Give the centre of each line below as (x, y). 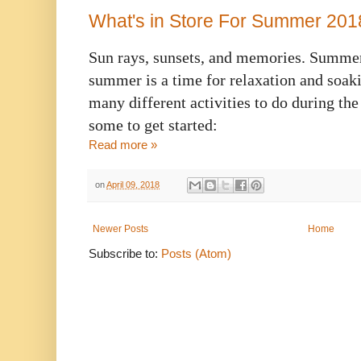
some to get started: (153, 124)
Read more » (123, 144)
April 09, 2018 (133, 184)
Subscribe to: (125, 254)
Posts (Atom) (196, 254)
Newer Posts (120, 229)
